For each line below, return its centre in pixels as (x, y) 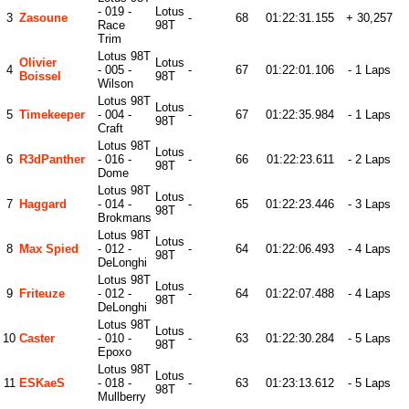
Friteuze (42, 294)
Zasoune (43, 18)
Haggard (43, 204)
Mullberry (122, 397)
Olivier (38, 63)
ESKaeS (42, 383)
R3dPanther (52, 159)
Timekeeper (52, 115)
